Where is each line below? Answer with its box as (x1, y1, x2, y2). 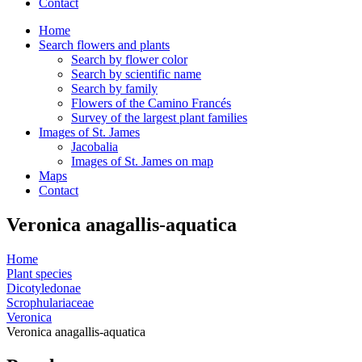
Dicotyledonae (6, 280, 81, 295)
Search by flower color (71, 53, 187, 66)
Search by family (71, 82, 158, 95)
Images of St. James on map (71, 154, 213, 168)
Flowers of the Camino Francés (71, 96, 231, 110)
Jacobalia (71, 140, 118, 154)
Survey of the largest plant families (71, 111, 247, 124)
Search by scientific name (71, 67, 201, 81)
